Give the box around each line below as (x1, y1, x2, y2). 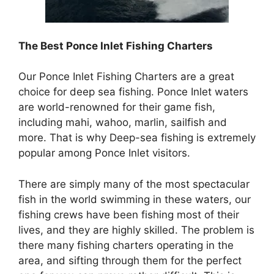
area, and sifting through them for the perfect (18, 254, 242, 267)
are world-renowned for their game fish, (18, 101, 215, 113)
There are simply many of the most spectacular (18, 177, 250, 190)
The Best (18, 39, 66, 52)
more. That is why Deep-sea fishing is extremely (18, 131, 256, 144)
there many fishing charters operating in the (18, 239, 234, 251)
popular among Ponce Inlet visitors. (18, 147, 190, 159)
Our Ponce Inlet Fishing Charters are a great (18, 70, 234, 83)
